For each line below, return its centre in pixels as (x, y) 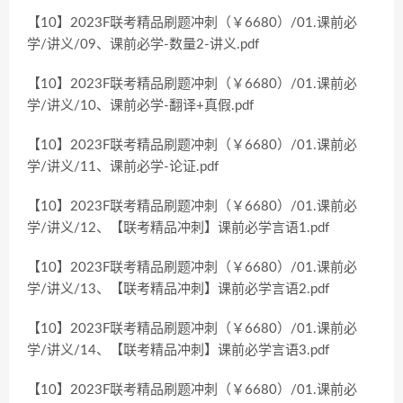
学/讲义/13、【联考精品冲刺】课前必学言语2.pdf (178, 289)
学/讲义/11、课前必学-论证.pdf (123, 167)
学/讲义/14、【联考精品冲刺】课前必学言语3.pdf (178, 350)
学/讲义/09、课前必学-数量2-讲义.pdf (143, 45)
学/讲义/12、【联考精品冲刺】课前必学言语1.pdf (178, 228)
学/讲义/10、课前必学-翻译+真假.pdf (140, 106)
